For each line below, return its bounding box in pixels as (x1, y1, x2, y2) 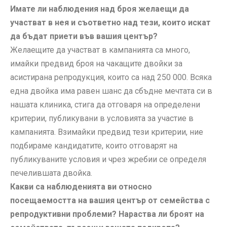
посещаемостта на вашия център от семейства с (10, 195, 210, 205)
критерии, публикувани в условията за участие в (10, 113, 194, 123)
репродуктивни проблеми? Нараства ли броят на (10, 209, 204, 219)
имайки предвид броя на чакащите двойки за (10, 58, 182, 68)
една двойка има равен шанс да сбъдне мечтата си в (10, 86, 212, 96)
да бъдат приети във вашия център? (10, 31, 158, 41)
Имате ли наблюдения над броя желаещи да (10, 4, 189, 14)
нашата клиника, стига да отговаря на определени (10, 99, 200, 109)
